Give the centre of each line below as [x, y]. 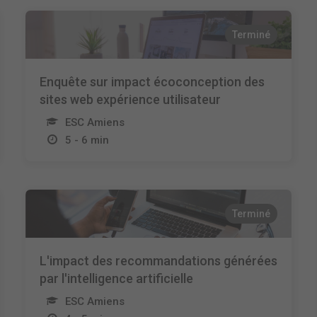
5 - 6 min [87, 140]
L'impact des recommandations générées [158, 261]
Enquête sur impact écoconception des [152, 82]
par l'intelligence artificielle [116, 278]
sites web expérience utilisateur [130, 99]
